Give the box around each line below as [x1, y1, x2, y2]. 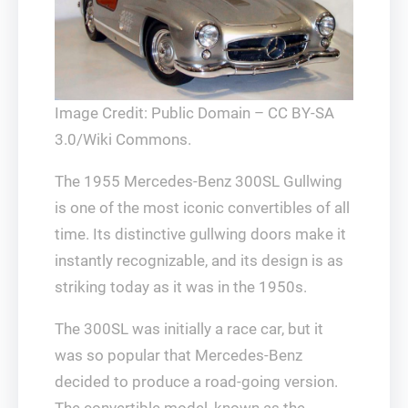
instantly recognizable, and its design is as [55, 251, 343, 270]
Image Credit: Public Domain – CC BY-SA [55, 104, 334, 123]
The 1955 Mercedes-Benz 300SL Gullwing [55, 172, 342, 191]
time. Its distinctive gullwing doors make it [55, 225, 346, 244]
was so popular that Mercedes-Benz [55, 346, 302, 365]
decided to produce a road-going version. [55, 372, 338, 392]
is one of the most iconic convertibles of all [55, 199, 350, 218]
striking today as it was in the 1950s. [55, 278, 307, 297]
